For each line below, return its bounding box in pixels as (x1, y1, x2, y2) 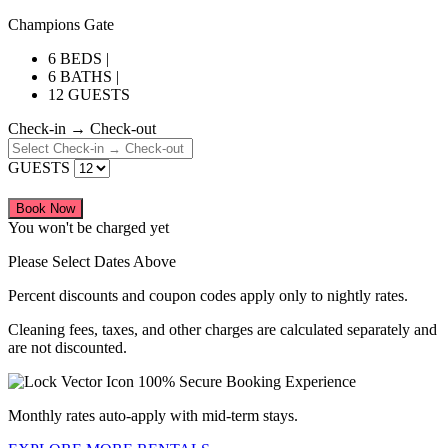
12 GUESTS (48, 85, 130, 103)
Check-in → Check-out (8, 119, 156, 137)
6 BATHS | (48, 67, 119, 85)
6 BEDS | (48, 49, 109, 67)
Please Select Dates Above (8, 252, 176, 270)
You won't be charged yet (8, 218, 169, 236)
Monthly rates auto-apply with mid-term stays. (8, 406, 298, 424)
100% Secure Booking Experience (138, 372, 356, 390)
